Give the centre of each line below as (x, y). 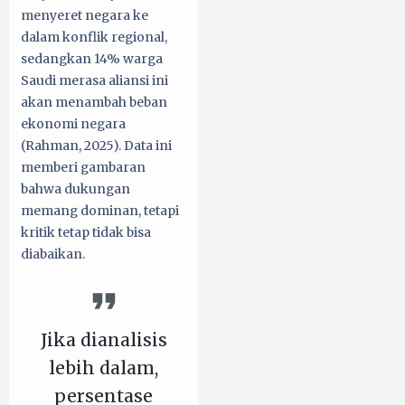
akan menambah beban (94, 102)
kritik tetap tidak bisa (86, 232)
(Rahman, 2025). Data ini (96, 145)
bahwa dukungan (75, 188)
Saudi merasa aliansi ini (94, 80)
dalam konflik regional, (94, 37)
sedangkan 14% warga (92, 58)
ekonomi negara (73, 123)
